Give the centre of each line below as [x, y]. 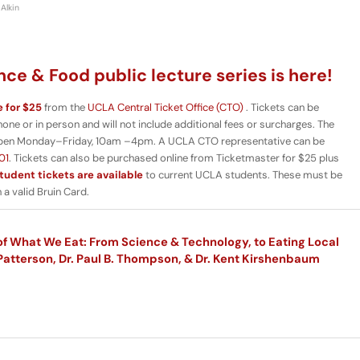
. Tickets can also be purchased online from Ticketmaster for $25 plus [174, 158]
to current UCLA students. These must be [243, 175]
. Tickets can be [281, 108]
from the [65, 108]
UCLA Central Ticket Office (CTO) [166, 108]
